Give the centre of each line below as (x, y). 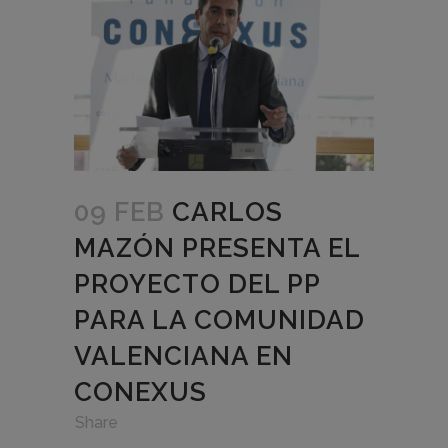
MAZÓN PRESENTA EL (217, 248)
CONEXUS (140, 392)
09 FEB (119, 212)
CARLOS (227, 212)
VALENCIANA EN (183, 356)
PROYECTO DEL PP (197, 284)
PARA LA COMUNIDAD (219, 320)
